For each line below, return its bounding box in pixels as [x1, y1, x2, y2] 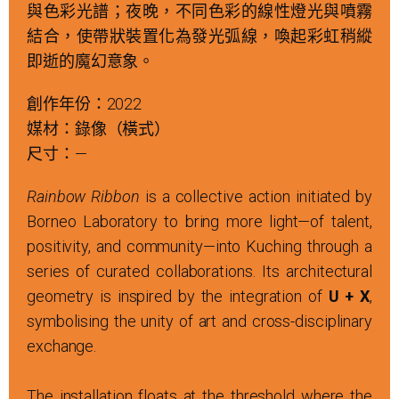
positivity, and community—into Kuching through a [27, 237, 372, 256]
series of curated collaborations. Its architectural [27, 262, 372, 281]
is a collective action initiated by [139, 187, 372, 206]
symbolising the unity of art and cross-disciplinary [27, 312, 372, 330]
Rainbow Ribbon [27, 187, 140, 206]
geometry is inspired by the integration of [27, 287, 329, 305]
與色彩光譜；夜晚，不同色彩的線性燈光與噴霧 [27, 2, 372, 20]
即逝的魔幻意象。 [27, 52, 155, 70]
